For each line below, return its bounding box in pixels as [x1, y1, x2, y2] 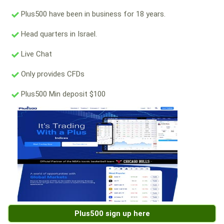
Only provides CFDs [19, 69, 84, 79]
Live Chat [19, 49, 52, 59]
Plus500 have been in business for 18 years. [19, 9, 165, 19]
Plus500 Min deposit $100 [19, 89, 105, 99]
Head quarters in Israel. [19, 29, 97, 39]
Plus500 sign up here [74, 209, 150, 218]
